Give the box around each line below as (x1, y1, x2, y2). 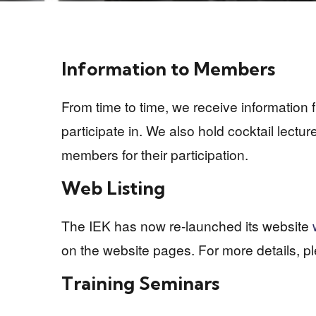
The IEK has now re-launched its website (61, 216, 312, 235)
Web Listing (61, 177, 165, 200)
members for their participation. (61, 145, 248, 164)
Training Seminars (61, 272, 219, 295)
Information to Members (61, 58, 275, 80)
